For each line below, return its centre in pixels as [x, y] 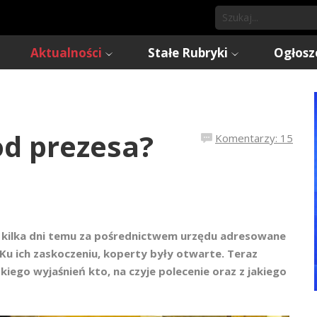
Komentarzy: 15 [254, 138]
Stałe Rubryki [188, 53]
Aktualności [66, 53]
